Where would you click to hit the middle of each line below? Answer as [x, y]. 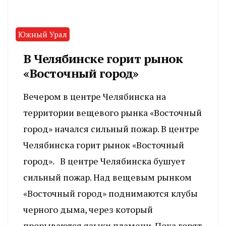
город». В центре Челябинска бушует [104, 161]
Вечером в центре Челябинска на [95, 97]
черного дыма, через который [88, 210]
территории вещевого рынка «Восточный [112, 113]
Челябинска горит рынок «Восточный [104, 145]
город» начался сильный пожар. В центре [111, 129]
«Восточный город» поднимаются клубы [110, 193]
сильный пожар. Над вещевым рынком [107, 177]
